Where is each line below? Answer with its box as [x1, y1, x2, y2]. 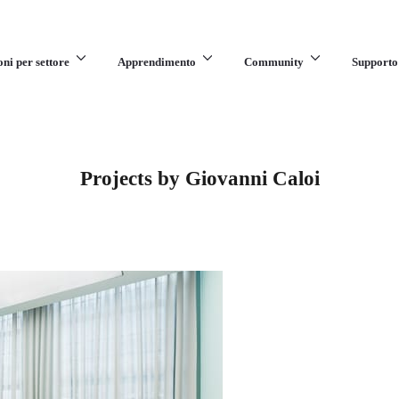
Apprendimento [117, 55, 196, 69]
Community [243, 55, 304, 69]
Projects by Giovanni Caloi [79, 167, 320, 191]
